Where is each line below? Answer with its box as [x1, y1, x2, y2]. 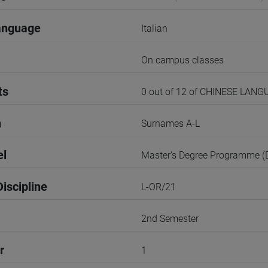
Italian [141, 23, 167, 34]
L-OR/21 [141, 181, 176, 193]
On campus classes [141, 54, 224, 66]
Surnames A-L [141, 118, 200, 129]
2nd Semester [141, 213, 199, 224]
